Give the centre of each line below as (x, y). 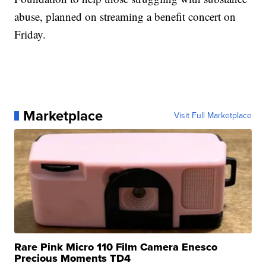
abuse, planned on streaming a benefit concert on (125, 16)
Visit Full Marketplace (213, 115)
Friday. (30, 34)
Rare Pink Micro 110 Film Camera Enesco (116, 247)
